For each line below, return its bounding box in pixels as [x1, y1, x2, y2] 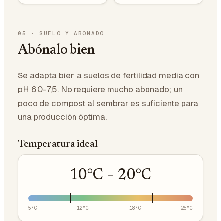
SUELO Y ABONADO [39, 30, 105, 37]
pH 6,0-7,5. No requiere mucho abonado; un [18, 84, 183, 95]
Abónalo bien [18, 43, 95, 57]
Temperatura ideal [18, 139, 98, 149]
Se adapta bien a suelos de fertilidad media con [18, 70, 199, 81]
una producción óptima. [18, 111, 107, 122]
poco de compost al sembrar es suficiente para [18, 98, 198, 109]
